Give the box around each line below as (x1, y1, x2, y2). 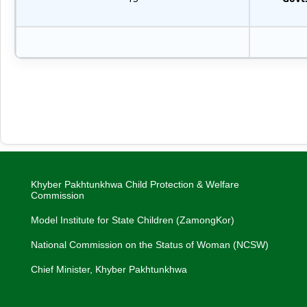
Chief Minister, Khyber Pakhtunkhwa (31, 263, 187, 275)
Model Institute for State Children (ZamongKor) (31, 214, 234, 225)
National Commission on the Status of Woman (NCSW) (31, 238, 269, 250)
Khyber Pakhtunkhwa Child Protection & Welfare (31, 178, 239, 190)
